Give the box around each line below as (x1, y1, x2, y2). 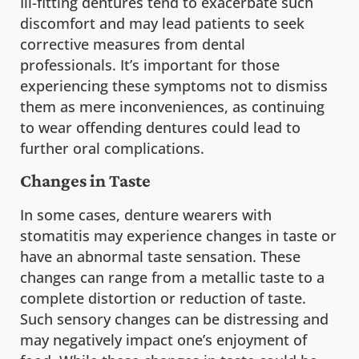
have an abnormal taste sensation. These (20, 247, 301, 267)
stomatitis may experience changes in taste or (20, 226, 337, 246)
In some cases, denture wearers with (20, 205, 272, 225)
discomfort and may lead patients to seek (20, 13, 305, 33)
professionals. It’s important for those (20, 54, 280, 75)
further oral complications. (20, 138, 204, 158)
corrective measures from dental (20, 34, 245, 54)
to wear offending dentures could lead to (20, 117, 301, 137)
